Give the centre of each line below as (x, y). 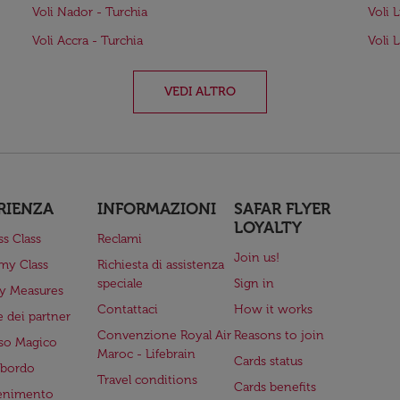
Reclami (119, 239)
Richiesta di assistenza (160, 265)
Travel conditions (147, 380)
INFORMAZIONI (156, 209)
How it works (274, 309)
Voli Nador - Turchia (90, 12)
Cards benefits (275, 387)
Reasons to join (279, 335)
